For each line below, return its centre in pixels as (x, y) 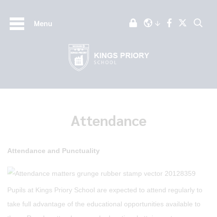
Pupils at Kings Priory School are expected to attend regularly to (105, 190)
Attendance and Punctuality (54, 151)
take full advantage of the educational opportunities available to (104, 204)
